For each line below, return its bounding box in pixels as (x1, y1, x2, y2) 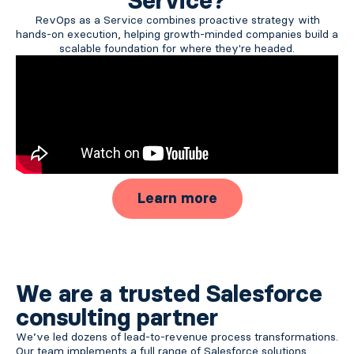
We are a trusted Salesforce (16, 278, 322, 308)
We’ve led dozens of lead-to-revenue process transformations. (16, 329, 338, 344)
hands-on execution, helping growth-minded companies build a (16, 26, 338, 41)
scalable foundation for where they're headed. (59, 40, 295, 55)
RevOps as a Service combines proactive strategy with (34, 12, 320, 27)
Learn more (137, 189, 217, 207)
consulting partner (16, 302, 218, 332)
